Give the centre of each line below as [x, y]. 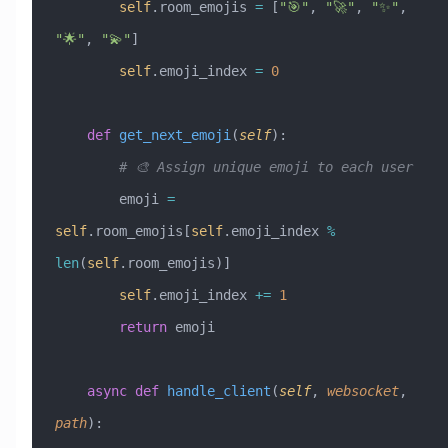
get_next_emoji [170, 134]
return [142, 326]
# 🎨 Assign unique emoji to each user [265, 166]
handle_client [214, 390]
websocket [358, 390]
